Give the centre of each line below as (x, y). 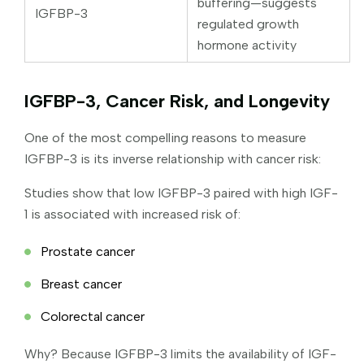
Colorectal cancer (93, 316)
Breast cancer (81, 284)
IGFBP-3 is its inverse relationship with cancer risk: (173, 158)
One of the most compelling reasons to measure (165, 137)
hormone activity (247, 45)
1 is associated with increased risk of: (132, 214)
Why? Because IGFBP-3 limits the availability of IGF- (180, 353)
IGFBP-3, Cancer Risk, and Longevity (177, 101)
